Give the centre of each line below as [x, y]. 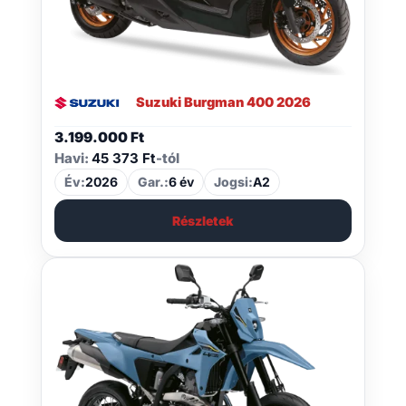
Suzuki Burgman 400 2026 [223, 103]
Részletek [203, 221]
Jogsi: [233, 182]
